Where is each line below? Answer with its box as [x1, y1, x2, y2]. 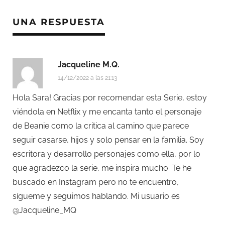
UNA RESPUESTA [13, 16, 105, 28]
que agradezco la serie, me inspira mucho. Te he [13, 163, 191, 173]
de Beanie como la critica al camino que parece [13, 121, 189, 131]
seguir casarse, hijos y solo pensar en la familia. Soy [13, 135, 204, 145]
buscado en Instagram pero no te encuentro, [13, 177, 179, 187]
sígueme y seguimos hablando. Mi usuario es [13, 191, 180, 201]
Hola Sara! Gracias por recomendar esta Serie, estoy [13, 92, 207, 102]
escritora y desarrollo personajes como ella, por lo [13, 149, 200, 159]
